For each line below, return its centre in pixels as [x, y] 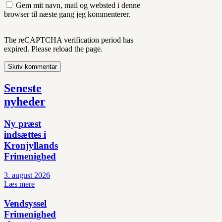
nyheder [25, 101]
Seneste [23, 88]
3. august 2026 [27, 175]
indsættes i [25, 134]
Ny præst [23, 123]
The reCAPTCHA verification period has [69, 40]
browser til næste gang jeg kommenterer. [67, 14]
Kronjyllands [31, 145]
